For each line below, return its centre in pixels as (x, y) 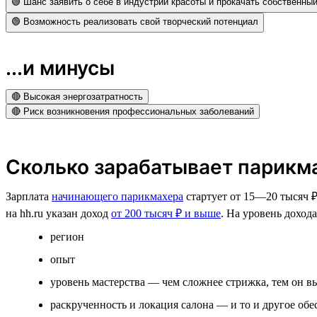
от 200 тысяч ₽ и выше (166, 213)
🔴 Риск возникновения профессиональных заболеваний (133, 111)
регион (67, 236)
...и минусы (60, 68)
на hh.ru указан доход (58, 213)
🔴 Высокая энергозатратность (77, 96)
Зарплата (29, 196)
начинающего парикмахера (117, 196)
